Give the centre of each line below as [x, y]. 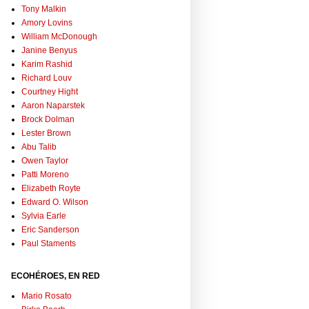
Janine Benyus [49, 51]
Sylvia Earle [44, 216]
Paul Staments [49, 244]
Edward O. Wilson [55, 202]
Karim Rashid [47, 64]
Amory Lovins [47, 23]
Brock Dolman [48, 120]
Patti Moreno [45, 175]
